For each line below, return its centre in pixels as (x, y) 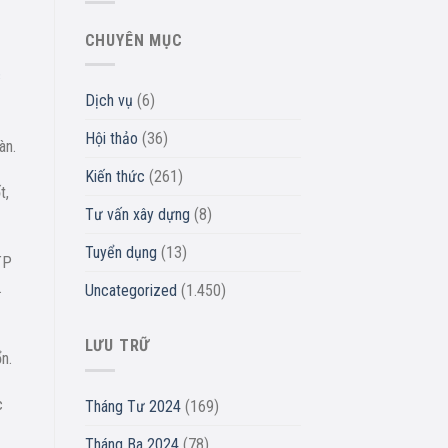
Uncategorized (130, 291)
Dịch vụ (108, 101)
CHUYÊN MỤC (133, 40)
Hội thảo (111, 139)
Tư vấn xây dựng (137, 215)
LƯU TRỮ (117, 346)
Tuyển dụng (120, 253)
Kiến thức (114, 177)
